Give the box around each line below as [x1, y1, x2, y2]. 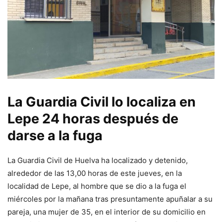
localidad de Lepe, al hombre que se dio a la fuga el [7, 181, 186, 191]
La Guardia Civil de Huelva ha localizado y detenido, [7, 156, 188, 165]
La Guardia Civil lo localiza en [7, 94, 196, 110]
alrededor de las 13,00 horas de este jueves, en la [7, 168, 182, 178]
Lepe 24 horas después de [7, 111, 178, 127]
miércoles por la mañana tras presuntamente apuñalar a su [7, 194, 213, 204]
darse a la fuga [7, 127, 103, 144]
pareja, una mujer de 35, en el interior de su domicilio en [7, 207, 206, 217]
